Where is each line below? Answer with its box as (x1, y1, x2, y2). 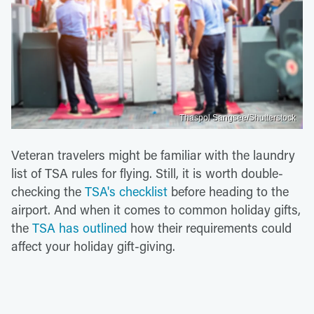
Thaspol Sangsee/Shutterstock (179, 112, 296, 123)
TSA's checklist (85, 182, 168, 200)
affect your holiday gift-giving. (11, 237, 175, 254)
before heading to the (168, 182, 289, 200)
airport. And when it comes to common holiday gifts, (11, 200, 301, 218)
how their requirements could (127, 219, 292, 236)
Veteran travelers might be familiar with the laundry (11, 146, 295, 163)
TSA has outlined (32, 219, 127, 236)
